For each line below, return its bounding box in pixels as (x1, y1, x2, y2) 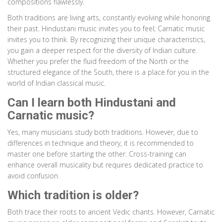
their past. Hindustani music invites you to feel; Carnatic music (7, 24, 205, 34)
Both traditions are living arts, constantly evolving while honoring (7, 13, 210, 23)
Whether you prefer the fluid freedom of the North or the (7, 56, 189, 66)
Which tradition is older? (7, 188, 139, 203)
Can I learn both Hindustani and (7, 96, 176, 110)
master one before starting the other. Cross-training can (7, 149, 186, 159)
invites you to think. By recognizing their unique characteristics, (7, 35, 205, 45)
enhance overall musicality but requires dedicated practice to (7, 160, 203, 170)
